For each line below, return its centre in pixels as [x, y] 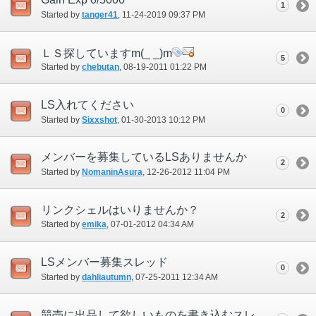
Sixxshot [99, 120]
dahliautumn [107, 277]
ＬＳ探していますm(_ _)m [107, 53]
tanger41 [100, 14]
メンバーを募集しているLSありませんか [144, 157]
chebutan [101, 67]
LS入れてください [87, 105]
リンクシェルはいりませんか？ [120, 209]
